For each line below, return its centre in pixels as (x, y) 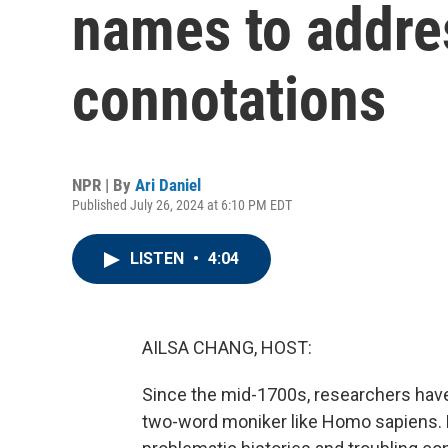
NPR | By (103, 185)
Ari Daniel (168, 185)
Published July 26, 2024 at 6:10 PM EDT (182, 205)
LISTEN (159, 258)
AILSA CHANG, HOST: (227, 347)
